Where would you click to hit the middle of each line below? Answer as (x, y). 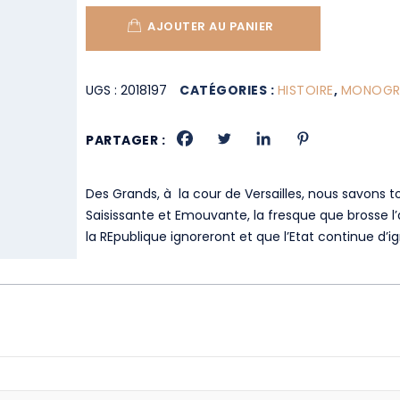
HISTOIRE (305, 90)
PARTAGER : (126, 140)
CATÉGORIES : (229, 90)
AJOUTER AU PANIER (211, 26)
